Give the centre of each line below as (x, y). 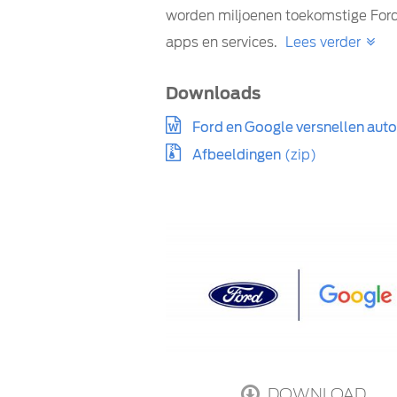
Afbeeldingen (237, 155)
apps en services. (223, 43)
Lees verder (323, 43)
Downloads (213, 93)
